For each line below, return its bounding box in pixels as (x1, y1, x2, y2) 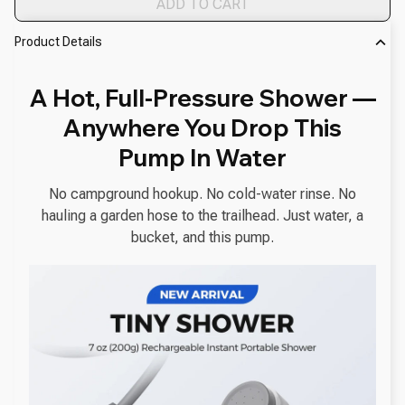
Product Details (14, 34, 102, 50)
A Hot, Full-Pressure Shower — (29, 82, 376, 113)
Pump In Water (118, 142, 287, 173)
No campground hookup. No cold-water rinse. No (49, 184, 356, 202)
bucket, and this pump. (131, 228, 274, 246)
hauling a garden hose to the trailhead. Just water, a (42, 206, 363, 224)
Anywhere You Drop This (63, 112, 342, 143)
